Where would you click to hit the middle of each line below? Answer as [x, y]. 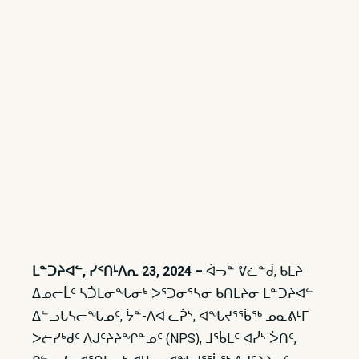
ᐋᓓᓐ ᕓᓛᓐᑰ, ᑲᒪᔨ [254, 271]
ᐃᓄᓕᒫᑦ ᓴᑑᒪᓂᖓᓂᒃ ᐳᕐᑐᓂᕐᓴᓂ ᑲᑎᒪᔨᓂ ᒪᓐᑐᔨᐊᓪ [173, 294]
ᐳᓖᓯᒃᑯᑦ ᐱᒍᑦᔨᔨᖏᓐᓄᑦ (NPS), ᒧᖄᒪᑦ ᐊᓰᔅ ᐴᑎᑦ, [164, 339]
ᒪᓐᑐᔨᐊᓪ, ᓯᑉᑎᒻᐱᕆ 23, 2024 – [119, 271]
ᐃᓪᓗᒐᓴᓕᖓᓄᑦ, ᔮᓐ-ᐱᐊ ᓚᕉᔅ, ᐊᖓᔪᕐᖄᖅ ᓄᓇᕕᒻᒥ [170, 316]
